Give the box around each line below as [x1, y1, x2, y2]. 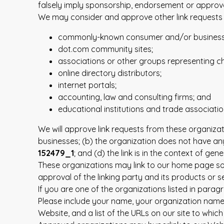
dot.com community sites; [58, 43, 153, 54]
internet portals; [58, 79, 116, 90]
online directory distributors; [58, 67, 161, 78]
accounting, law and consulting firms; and [58, 91, 211, 102]
